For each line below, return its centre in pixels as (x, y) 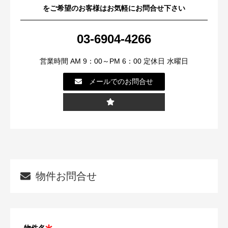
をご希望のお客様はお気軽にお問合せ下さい (114, 8)
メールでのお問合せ (121, 82)
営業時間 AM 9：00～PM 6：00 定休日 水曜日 (114, 61)
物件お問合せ (66, 176)
